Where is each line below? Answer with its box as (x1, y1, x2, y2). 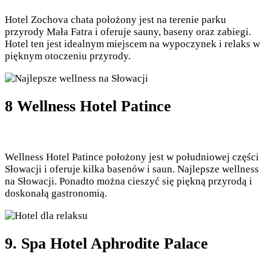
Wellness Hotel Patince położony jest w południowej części (5, 151, 259, 163)
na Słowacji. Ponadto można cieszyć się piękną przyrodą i (5, 175, 252, 187)
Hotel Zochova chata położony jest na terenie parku (5, 14, 226, 26)
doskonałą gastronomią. (5, 187, 107, 199)
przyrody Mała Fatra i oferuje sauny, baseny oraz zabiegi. (5, 26, 251, 38)
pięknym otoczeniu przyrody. (5, 50, 131, 62)
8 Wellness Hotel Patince (5, 97, 171, 116)
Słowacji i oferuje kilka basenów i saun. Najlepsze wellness (5, 163, 259, 175)
